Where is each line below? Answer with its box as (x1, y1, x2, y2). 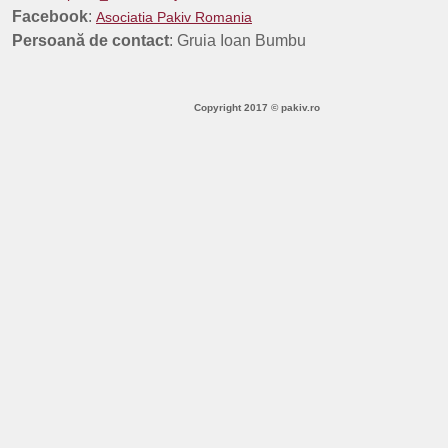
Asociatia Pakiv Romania (96, 9, 252, 25)
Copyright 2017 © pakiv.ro (193, 102, 320, 113)
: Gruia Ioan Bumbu (169, 32, 306, 49)
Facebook (12, 8, 88, 25)
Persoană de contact (12, 32, 169, 49)
